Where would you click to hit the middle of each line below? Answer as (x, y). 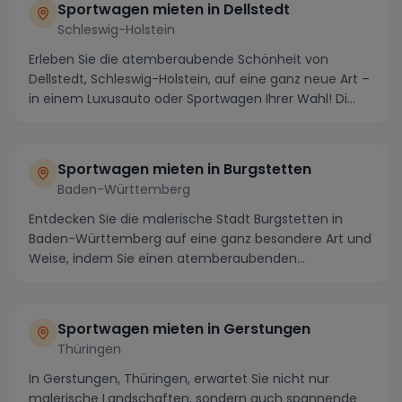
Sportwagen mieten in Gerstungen (184, 328)
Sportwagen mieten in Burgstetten (184, 169)
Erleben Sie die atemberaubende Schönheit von (179, 59)
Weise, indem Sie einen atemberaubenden (163, 258)
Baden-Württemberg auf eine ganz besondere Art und (200, 238)
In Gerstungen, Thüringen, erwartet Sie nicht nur (179, 378)
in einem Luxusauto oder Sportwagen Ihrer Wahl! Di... (192, 98)
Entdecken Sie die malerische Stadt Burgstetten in (186, 218)
